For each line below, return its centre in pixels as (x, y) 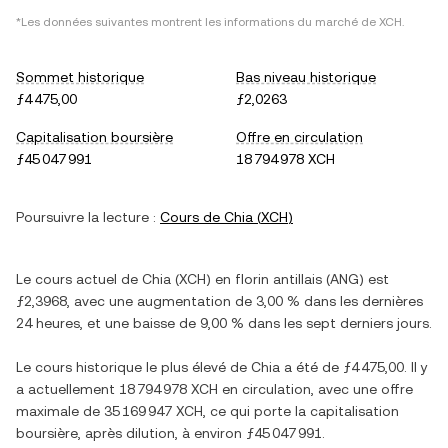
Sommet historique (80, 77)
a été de (311, 367)
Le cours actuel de (79, 279)
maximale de (60, 411)
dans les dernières (361, 301)
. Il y (416, 367)
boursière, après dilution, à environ (131, 433)
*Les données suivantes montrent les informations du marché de (197, 22)
